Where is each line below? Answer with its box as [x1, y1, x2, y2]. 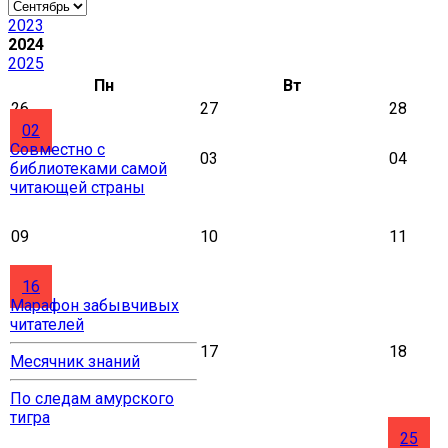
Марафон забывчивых [10, 296, 179, 315]
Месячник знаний [10, 352, 140, 371]
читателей [10, 315, 84, 334]
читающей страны [10, 178, 145, 197]
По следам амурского [10, 389, 174, 408]
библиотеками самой [10, 159, 167, 178]
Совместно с [10, 140, 105, 159]
